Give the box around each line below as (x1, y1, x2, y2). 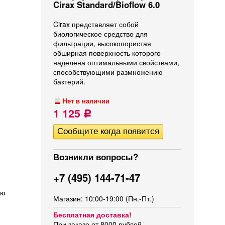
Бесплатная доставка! (53, 209, 132, 219)
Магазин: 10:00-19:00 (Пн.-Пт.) (53, 193, 154, 203)
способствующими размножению (53, 67, 163, 77)
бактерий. (53, 76, 85, 86)
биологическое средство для (53, 29, 148, 39)
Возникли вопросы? (53, 151, 138, 163)
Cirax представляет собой (53, 19, 139, 29)
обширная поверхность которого (53, 48, 161, 58)
